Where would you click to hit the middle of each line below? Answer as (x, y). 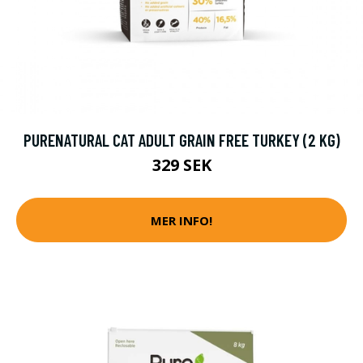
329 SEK (181, 165)
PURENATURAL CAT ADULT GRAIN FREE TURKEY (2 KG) (181, 140)
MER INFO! (181, 220)
